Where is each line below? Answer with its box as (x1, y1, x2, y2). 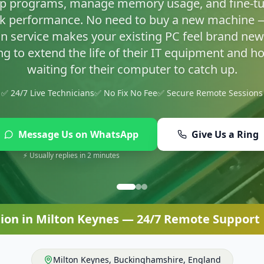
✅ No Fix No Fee (94, 38, 157, 49)
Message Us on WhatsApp (18, 78, 138, 91)
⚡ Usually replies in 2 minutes (23, 101, 120, 111)
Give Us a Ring (192, 78, 259, 91)
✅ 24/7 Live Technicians (1, 38, 94, 49)
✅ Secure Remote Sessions (157, 38, 263, 49)
